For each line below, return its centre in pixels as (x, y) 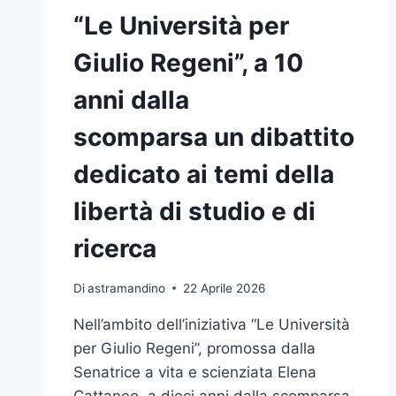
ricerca (115, 248)
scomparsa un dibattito (214, 137)
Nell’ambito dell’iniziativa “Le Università (212, 324)
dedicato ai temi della (204, 174)
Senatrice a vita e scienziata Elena (195, 372)
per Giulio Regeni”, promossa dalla (194, 348)
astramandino (127, 288)
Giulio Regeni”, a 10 (188, 62)
